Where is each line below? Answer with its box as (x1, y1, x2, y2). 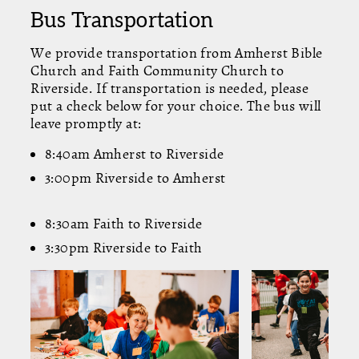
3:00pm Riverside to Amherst (44, 168, 226, 188)
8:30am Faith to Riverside (44, 214, 203, 233)
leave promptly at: (30, 114, 142, 133)
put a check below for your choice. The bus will (30, 96, 321, 115)
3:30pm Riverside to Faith (44, 238, 203, 257)
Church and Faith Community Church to (30, 61, 284, 80)
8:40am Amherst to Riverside (44, 144, 224, 163)
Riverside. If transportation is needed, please (30, 79, 309, 98)
